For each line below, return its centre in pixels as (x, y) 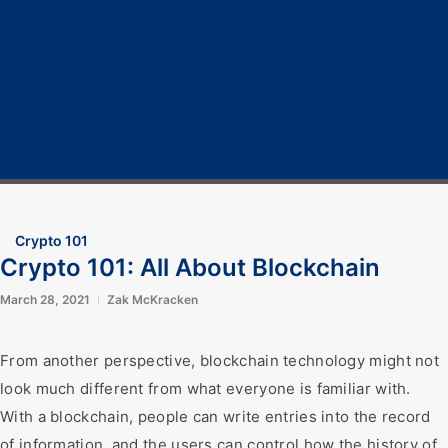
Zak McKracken (152, 299)
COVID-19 (372, 136)
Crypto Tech (380, 113)
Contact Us (376, 159)
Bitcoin (363, 67)
